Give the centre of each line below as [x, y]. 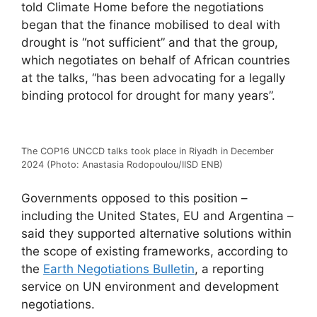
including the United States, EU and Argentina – [157, 215]
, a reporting [229, 269]
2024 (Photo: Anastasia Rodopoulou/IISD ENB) [122, 165]
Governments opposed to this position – [134, 198]
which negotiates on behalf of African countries [156, 60]
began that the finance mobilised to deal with [151, 25]
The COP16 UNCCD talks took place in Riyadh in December [148, 151]
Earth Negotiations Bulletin [119, 269]
